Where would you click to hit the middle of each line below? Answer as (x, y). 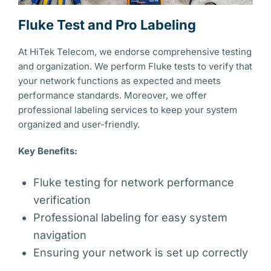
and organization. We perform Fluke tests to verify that (135, 66)
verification (62, 200)
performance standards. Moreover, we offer (113, 95)
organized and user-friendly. (79, 124)
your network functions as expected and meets (119, 81)
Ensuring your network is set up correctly (141, 253)
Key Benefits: (48, 151)
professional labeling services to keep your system (128, 110)
